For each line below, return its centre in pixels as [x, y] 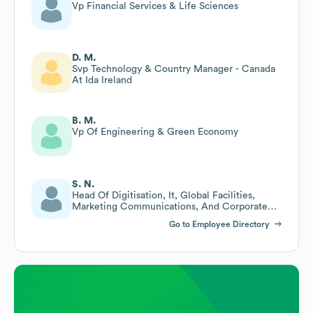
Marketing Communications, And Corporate [170, 206]
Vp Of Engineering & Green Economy [155, 132]
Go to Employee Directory [219, 224]
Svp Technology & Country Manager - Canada [174, 69]
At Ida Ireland [102, 80]
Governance [99, 218]
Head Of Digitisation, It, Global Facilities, [163, 195]
